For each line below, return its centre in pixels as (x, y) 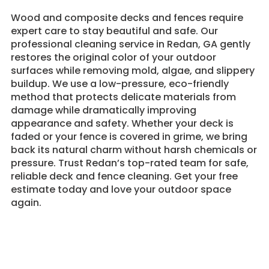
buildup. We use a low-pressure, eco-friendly (119, 83)
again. (26, 202)
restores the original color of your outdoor (113, 57)
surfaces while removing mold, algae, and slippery (132, 70)
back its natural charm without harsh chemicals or (134, 150)
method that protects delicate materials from (123, 97)
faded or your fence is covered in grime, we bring (129, 136)
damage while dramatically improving (103, 110)
